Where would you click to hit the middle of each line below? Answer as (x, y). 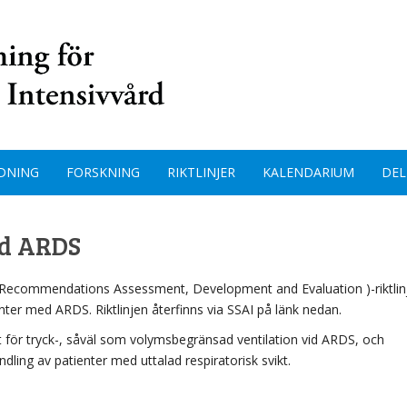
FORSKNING (103, 172)
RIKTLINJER (201, 172)
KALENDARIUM (308, 172)
